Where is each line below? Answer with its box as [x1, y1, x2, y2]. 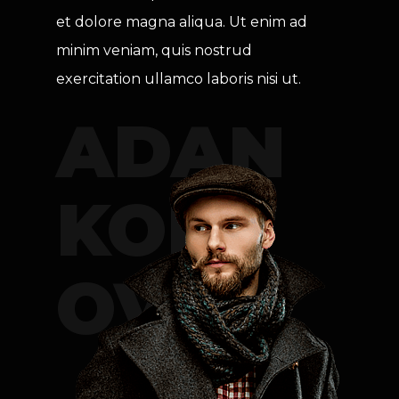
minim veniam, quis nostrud [56, 42, 252, 60]
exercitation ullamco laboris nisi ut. [56, 70, 301, 88]
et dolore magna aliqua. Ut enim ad [56, 13, 307, 31]
